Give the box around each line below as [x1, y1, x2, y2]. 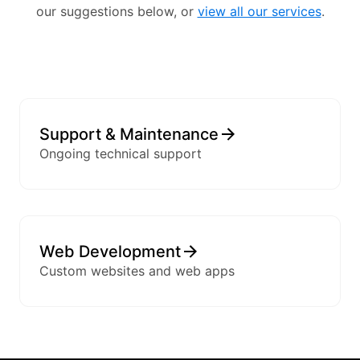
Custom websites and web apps [39, 263, 235, 280]
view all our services [197, 3, 321, 20]
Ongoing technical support [39, 145, 202, 162]
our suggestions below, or [35, 3, 198, 20]
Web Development [39, 242, 181, 262]
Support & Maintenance [39, 125, 219, 145]
